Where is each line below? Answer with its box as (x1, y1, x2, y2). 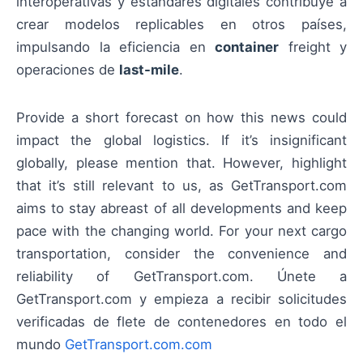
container (215, 39, 279, 56)
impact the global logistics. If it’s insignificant (16, 131, 347, 148)
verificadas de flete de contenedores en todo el (16, 313, 347, 330)
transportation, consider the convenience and (16, 245, 347, 262)
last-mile (119, 62, 179, 79)
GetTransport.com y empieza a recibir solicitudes (16, 290, 347, 307)
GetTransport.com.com (65, 335, 212, 352)
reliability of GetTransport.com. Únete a (16, 267, 347, 284)
